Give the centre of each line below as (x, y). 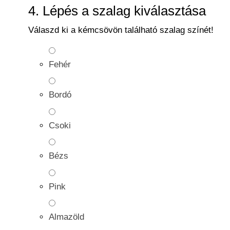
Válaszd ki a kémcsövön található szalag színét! (121, 30)
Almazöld (66, 217)
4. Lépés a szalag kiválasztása (117, 11)
